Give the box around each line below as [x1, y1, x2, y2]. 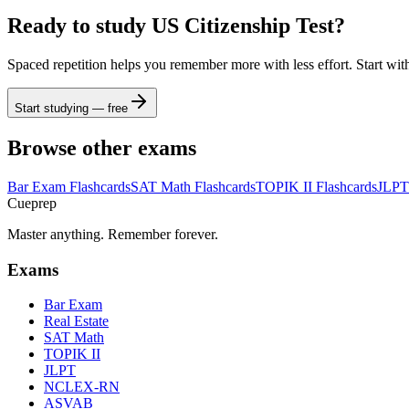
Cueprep [7, 195, 57, 211]
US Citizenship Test [152, 14, 334, 38]
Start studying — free [15, 101, 128, 116]
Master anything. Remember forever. [7, 226, 218, 242]
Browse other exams [7, 136, 196, 161]
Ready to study [7, 14, 152, 38]
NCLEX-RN [44, 379, 120, 395]
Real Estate [44, 313, 109, 330]
